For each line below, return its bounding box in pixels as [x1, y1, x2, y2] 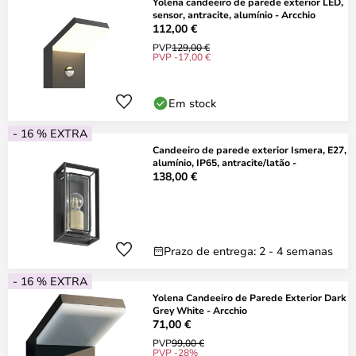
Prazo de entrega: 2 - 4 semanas [164, 243, 333, 258]
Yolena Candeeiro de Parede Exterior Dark [153, 291, 346, 304]
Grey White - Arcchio [153, 304, 247, 316]
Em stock [168, 95, 216, 110]
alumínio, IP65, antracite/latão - [153, 156, 296, 168]
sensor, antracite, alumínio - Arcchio [153, 8, 315, 21]
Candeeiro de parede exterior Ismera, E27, [153, 143, 346, 156]
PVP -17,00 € [153, 50, 211, 63]
